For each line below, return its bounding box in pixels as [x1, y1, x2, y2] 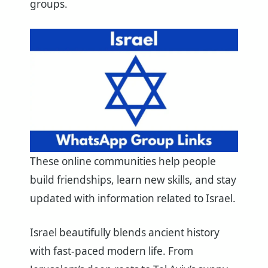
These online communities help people [30, 154, 216, 169]
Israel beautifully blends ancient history [30, 226, 220, 240]
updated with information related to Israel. [30, 191, 236, 206]
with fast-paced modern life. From [30, 244, 193, 258]
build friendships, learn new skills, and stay [30, 173, 236, 187]
